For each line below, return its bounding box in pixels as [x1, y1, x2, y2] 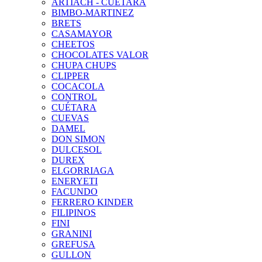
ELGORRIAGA [51, 166, 114, 175]
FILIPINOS [51, 208, 96, 218]
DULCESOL [51, 144, 102, 154]
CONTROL [51, 92, 97, 102]
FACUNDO [51, 187, 98, 196]
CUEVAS [51, 113, 89, 123]
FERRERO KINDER [51, 197, 133, 207]
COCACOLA [51, 81, 105, 91]
